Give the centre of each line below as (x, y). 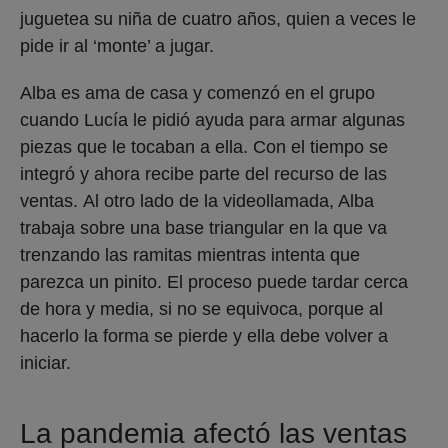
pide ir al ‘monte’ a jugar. (117, 45)
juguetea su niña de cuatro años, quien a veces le (218, 18)
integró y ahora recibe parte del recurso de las (203, 173)
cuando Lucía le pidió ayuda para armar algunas (212, 119)
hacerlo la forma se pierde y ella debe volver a (204, 335)
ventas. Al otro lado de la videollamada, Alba (197, 200)
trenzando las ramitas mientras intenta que (190, 254)
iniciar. (48, 362)
